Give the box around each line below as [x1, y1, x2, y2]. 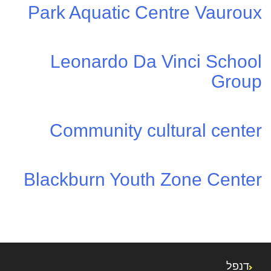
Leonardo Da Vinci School [50, 51, 262, 72]
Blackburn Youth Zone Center [24, 169, 262, 190]
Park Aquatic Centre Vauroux [28, 2, 262, 23]
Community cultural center [50, 120, 262, 141]
